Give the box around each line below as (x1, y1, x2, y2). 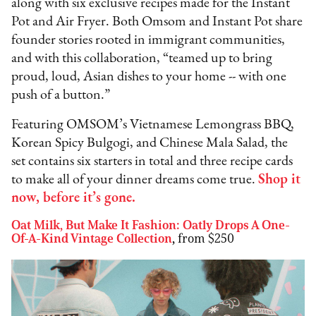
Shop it (258, 173, 301, 188)
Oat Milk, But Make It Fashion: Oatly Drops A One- (11, 217, 291, 233)
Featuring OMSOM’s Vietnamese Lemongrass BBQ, (11, 118, 295, 133)
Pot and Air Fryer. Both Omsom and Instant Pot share (11, 15, 303, 30)
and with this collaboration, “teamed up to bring (11, 51, 273, 66)
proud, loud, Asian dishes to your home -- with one (11, 70, 287, 85)
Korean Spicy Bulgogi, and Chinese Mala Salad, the (11, 136, 288, 151)
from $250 (175, 231, 235, 247)
